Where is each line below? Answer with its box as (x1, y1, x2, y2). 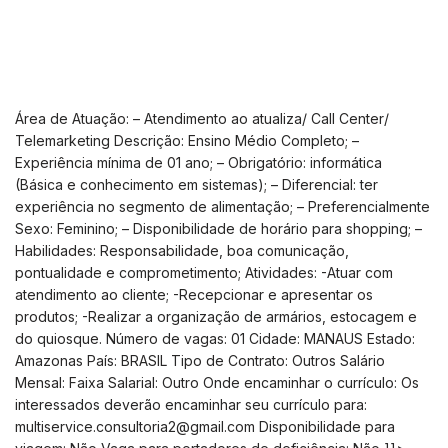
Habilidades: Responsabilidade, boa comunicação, (15, 241, 349, 259)
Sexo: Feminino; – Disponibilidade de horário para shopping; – (15, 219, 422, 237)
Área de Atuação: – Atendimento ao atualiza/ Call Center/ (15, 109, 389, 127)
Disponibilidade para (255, 417, 395, 435)
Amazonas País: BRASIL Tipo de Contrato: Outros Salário (15, 351, 385, 369)
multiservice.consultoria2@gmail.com (15, 417, 255, 435)
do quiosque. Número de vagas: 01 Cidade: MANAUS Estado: (15, 329, 415, 347)
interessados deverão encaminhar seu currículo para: (15, 395, 367, 413)
